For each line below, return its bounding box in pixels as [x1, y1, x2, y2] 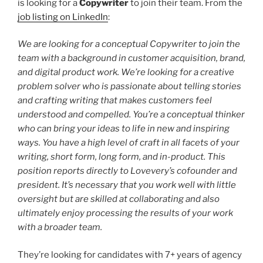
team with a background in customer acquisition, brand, [18, 53, 245, 63]
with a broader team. [18, 222, 102, 232]
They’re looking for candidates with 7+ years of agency [18, 249, 242, 260]
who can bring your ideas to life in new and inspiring [18, 123, 230, 134]
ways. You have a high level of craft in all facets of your [18, 137, 240, 148]
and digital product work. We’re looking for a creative [18, 67, 234, 77]
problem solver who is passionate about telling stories [18, 81, 241, 92]
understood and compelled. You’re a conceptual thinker [18, 109, 245, 120]
